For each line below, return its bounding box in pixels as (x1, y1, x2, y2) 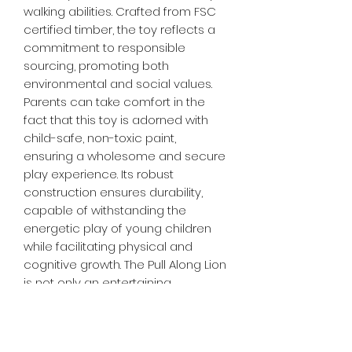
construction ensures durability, (24, 184, 203, 200)
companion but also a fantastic (24, 292, 206, 309)
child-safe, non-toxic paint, (24, 130, 176, 146)
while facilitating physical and (24, 238, 192, 255)
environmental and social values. (24, 75, 212, 92)
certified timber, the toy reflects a (24, 21, 215, 38)
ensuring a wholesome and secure (24, 148, 225, 164)
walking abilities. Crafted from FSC (24, 3, 216, 20)
